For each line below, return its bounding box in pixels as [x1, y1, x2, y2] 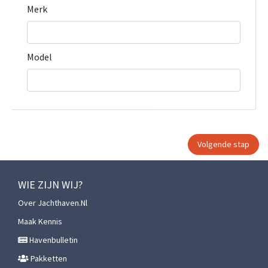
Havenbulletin [28, 234, 78, 246]
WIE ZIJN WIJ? [18, 178, 83, 192]
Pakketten [29, 253, 67, 264]
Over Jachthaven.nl [18, 197, 87, 209]
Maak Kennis [18, 216, 62, 227]
